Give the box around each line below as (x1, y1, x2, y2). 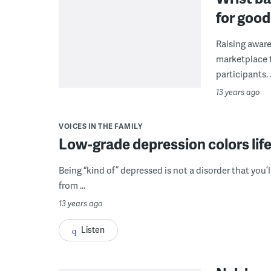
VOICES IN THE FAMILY (59, 120, 142, 131)
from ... (59, 178, 85, 192)
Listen (81, 223, 105, 235)
